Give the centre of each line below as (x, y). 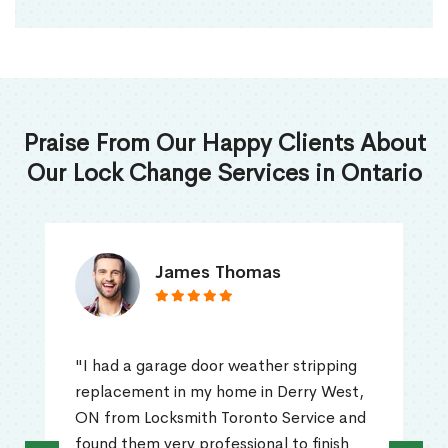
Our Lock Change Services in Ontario (224, 173)
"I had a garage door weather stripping (216, 366)
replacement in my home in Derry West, (219, 392)
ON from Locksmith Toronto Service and (220, 418)
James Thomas (218, 272)
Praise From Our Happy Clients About (224, 143)
